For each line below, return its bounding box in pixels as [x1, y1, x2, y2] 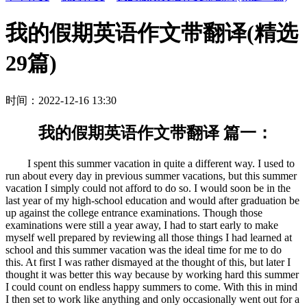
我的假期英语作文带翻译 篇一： [5, 123, 273, 142]
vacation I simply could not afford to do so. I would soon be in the [5, 182, 291, 194]
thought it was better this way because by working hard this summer [5, 268, 299, 280]
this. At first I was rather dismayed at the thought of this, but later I [5, 256, 291, 268]
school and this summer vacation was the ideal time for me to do [5, 243, 282, 256]
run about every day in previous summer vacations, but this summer [5, 169, 297, 182]
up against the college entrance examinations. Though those [5, 206, 262, 219]
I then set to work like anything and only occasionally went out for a [5, 293, 299, 305]
